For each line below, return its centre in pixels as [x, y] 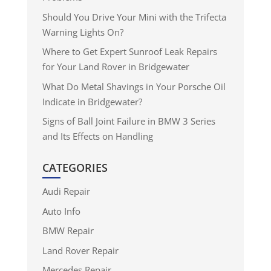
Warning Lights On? [83, 32]
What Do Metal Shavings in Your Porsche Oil [134, 86]
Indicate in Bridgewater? [92, 101]
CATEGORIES [75, 168]
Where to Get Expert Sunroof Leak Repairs [129, 52]
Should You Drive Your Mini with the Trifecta [134, 17]
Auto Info [61, 211]
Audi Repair [66, 191]
